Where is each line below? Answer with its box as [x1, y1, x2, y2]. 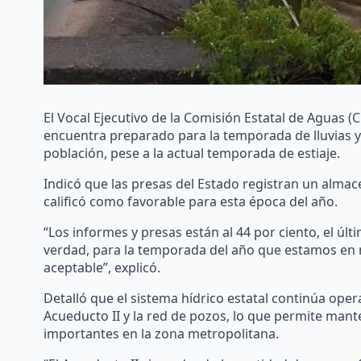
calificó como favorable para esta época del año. [43, 193, 338, 211]
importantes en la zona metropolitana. [43, 325, 279, 343]
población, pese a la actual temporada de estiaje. [43, 144, 340, 163]
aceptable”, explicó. [43, 259, 160, 277]
